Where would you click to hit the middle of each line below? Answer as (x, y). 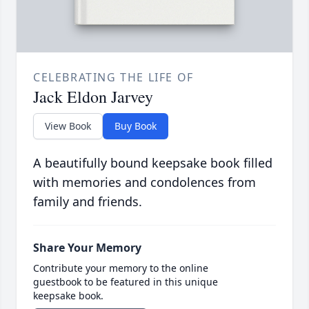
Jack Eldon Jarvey (93, 97)
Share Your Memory (87, 248)
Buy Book (136, 126)
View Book (68, 126)
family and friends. (88, 202)
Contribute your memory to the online (121, 268)
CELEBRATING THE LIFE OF (113, 78)
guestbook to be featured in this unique (126, 282)
